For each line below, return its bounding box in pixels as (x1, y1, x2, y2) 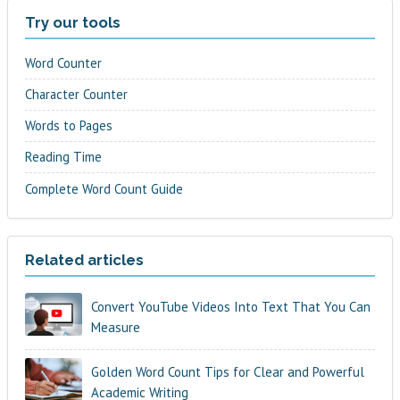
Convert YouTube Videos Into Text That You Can (90, 298, 371, 316)
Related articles (25, 251, 145, 270)
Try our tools (25, 13, 121, 32)
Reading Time (25, 148, 103, 166)
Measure (90, 319, 140, 337)
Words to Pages (25, 117, 113, 135)
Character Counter (25, 86, 129, 104)
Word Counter (25, 54, 103, 71)
